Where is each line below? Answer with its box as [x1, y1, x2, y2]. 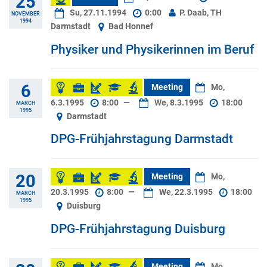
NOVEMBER [11, 10, 40, 17]
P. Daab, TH [178, 8, 222, 18]
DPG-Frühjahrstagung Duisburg [51, 221, 225, 236]
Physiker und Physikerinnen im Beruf [51, 42, 254, 57]
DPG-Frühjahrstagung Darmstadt [51, 132, 233, 147]
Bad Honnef [107, 21, 154, 32]
